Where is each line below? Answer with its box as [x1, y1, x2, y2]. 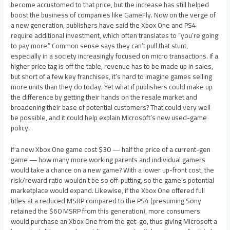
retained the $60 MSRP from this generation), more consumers [11, 204, 201, 218]
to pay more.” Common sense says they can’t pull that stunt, [11, 39, 188, 53]
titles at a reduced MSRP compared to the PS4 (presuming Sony [11, 194, 202, 208]
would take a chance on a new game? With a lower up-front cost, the [11, 163, 215, 177]
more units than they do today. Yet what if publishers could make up [11, 80, 213, 94]
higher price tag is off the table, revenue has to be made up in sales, [11, 60, 214, 73]
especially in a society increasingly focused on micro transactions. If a [11, 49, 219, 63]
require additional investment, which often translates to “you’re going [11, 29, 219, 43]
